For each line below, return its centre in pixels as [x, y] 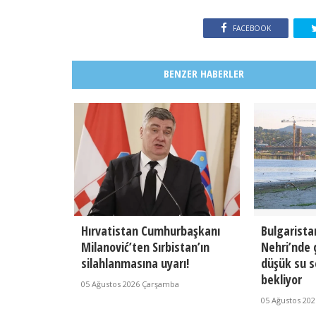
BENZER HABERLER [203, 74]
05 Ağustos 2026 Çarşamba [130, 284]
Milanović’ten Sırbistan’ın [145, 247]
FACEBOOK [251, 29]
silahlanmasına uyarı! [135, 263]
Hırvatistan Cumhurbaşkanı [150, 231]
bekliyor [281, 280]
